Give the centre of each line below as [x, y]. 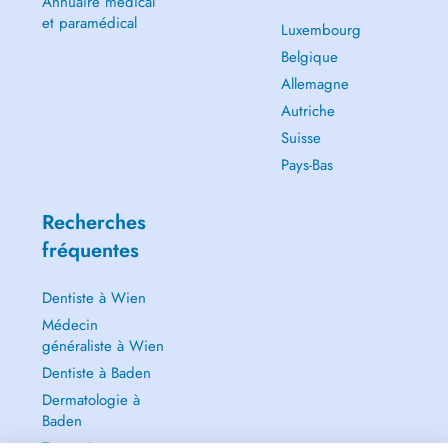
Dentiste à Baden [96, 373]
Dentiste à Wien [93, 298]
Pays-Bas [306, 165]
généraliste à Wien [102, 346]
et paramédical [89, 23]
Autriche [307, 111]
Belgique [309, 57]
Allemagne [314, 84]
